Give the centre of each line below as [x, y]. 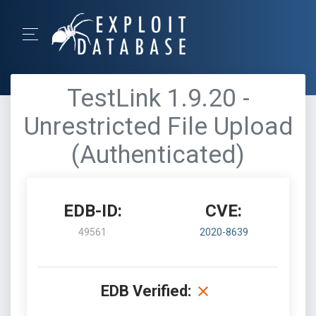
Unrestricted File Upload [158, 127]
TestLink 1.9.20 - [158, 98]
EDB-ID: [92, 211]
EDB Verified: [146, 291]
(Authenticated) [158, 155]
